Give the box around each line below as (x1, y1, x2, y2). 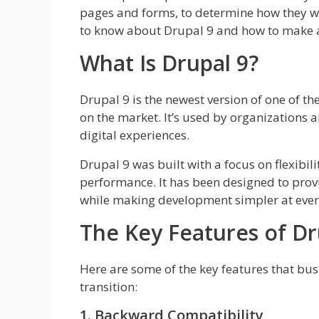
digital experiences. (80, 127, 189, 144)
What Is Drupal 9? (80, 48, 258, 78)
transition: (80, 278, 140, 296)
